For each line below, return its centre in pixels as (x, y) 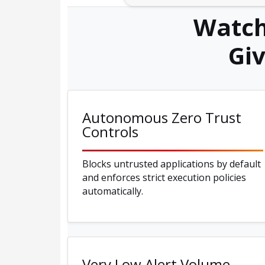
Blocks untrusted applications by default (172, 164)
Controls (110, 132)
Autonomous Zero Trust (162, 118)
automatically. (113, 191)
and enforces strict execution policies (164, 178)
